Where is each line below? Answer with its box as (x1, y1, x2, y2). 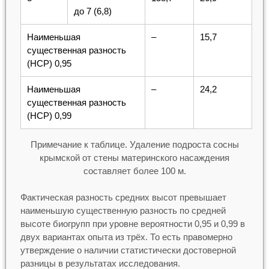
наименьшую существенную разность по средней (20, 205, 226, 216)
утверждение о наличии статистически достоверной (20, 245, 236, 256)
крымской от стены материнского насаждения (40, 152, 229, 163)
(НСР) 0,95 (26, 58, 71, 68)
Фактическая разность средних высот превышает (20, 192, 226, 203)
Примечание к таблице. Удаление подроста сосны (30, 139, 239, 150)
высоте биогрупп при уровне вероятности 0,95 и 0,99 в (20, 219, 245, 229)
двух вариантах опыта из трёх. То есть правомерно (20, 232, 232, 243)
